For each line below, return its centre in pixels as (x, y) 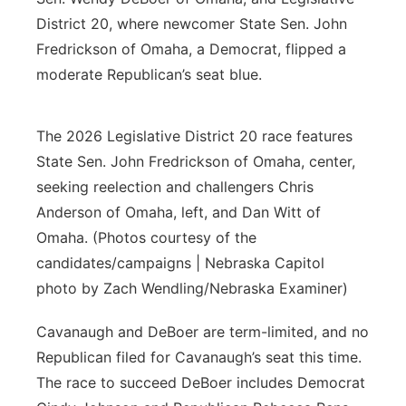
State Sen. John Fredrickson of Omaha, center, (196, 161)
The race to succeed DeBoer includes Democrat (201, 382)
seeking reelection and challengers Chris (175, 187)
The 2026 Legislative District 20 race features (194, 136)
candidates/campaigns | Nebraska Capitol (180, 263)
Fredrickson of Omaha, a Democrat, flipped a (191, 49)
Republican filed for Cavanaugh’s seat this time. (199, 357)
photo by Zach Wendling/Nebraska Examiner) (192, 288)
